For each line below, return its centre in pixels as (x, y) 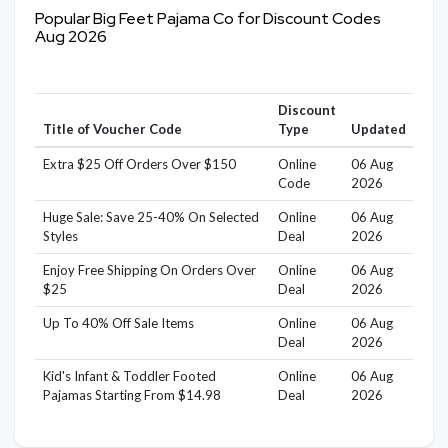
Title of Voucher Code (112, 129)
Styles (60, 236)
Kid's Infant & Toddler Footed (129, 376)
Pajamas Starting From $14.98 (131, 395)
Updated (378, 129)
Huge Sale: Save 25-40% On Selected (150, 217)
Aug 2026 (71, 36)
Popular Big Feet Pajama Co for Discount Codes (208, 18)
